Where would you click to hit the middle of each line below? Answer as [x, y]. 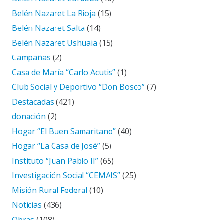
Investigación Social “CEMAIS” [66, 176]
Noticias [27, 205]
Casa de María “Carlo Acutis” [64, 72]
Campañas [31, 58]
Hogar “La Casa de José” [56, 146]
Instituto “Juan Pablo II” [55, 161]
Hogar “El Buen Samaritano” [64, 131]
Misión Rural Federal [50, 190]
